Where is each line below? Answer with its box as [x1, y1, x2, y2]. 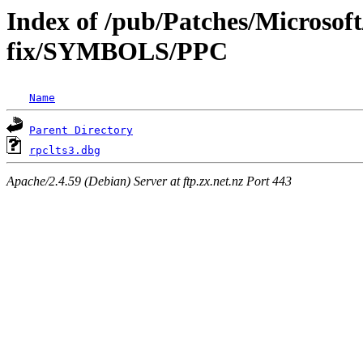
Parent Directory [29, 124, 133, 137]
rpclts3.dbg [29, 144, 100, 157]
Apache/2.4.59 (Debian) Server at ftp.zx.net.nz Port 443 [6, 173, 292, 188]
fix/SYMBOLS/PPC [6, 36, 228, 66]
